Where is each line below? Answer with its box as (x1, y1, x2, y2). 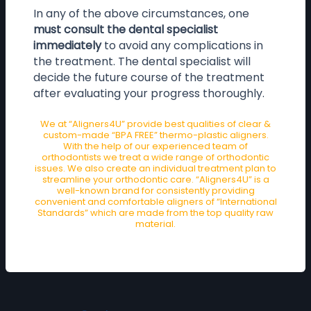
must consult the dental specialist (33, 21, 218, 37)
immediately (33, 37, 101, 53)
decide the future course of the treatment (33, 69, 264, 85)
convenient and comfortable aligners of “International (34, 195, 277, 209)
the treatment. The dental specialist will (33, 53, 251, 69)
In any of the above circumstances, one (33, 5, 249, 22)
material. (135, 217, 176, 231)
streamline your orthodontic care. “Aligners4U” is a (42, 173, 269, 187)
